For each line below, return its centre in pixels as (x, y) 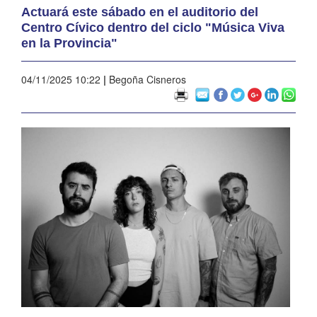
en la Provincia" (69, 43)
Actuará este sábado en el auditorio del (140, 12)
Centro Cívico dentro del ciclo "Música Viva (153, 27)
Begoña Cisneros (146, 79)
